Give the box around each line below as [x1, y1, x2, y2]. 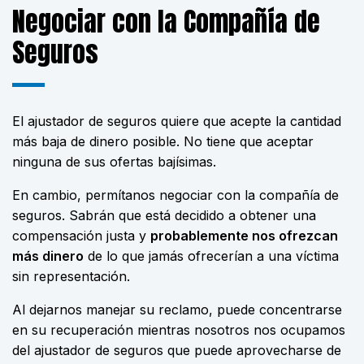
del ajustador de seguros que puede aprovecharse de [12, 342, 341, 358]
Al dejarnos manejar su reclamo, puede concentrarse [12, 301, 342, 318]
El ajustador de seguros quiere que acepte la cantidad [12, 113, 341, 129]
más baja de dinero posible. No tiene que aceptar [12, 133, 314, 149]
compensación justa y [12, 227, 150, 244]
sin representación [12, 268, 127, 284]
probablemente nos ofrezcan [150, 227, 338, 244]
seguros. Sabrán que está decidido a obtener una [12, 207, 316, 223]
